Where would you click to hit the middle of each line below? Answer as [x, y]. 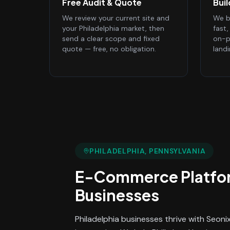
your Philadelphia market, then [113, 28]
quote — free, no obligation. [109, 49]
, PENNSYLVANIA [175, 151]
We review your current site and [116, 18]
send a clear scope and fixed [111, 39]
